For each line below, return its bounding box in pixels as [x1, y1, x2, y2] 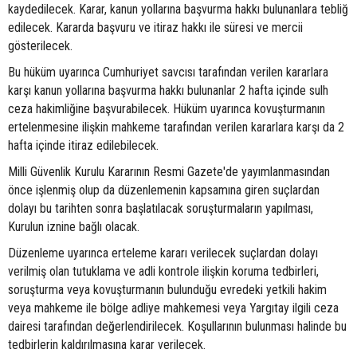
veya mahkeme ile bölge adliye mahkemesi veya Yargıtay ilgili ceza [8, 300, 339, 316]
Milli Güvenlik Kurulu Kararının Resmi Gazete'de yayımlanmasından [8, 164, 330, 180]
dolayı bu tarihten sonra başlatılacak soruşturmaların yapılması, [8, 201, 313, 217]
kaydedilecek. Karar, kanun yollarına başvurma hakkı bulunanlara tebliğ [8, 2, 348, 18]
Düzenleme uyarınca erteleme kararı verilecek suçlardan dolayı [8, 245, 318, 261]
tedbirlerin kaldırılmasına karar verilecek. [8, 337, 206, 353]
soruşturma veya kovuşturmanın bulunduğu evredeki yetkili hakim [8, 282, 327, 298]
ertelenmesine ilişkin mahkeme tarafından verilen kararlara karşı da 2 [8, 120, 344, 135]
